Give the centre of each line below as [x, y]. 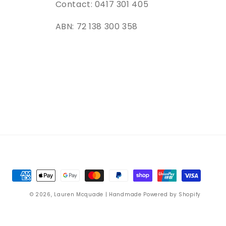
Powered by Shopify [172, 194]
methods [31, 190]
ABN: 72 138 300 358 [96, 26]
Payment [31, 176]
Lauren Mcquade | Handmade [98, 194]
